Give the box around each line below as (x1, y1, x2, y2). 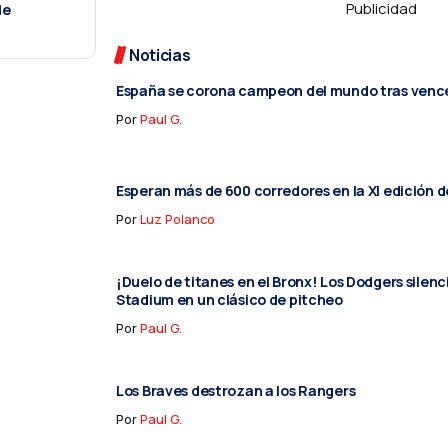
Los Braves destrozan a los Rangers (116, 380, 356, 400)
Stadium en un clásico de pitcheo (116, 289, 343, 309)
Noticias (129, 43, 191, 66)
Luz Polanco (140, 209, 215, 228)
